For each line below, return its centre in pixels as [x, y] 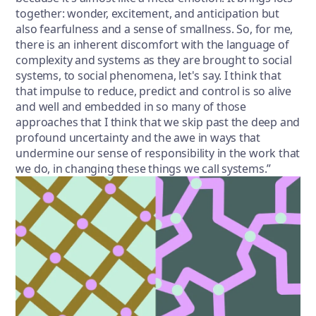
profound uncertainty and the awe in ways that [138, 137]
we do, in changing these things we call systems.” [145, 168]
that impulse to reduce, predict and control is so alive [153, 91]
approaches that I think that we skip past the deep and [158, 122]
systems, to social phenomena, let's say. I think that [148, 75]
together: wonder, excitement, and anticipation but [148, 13]
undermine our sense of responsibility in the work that [158, 153]
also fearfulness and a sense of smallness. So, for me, [154, 29]
